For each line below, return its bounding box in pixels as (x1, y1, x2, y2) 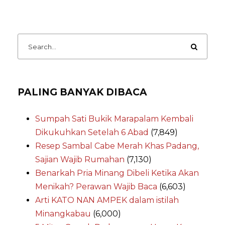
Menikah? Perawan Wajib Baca (35, 182, 157, 192)
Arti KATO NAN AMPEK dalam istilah (35, 195, 179, 205)
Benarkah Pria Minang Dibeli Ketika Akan (35, 168, 199, 178)
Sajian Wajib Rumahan (35, 155, 125, 165)
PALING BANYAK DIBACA (18, 86, 147, 98)
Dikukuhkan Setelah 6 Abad (35, 128, 149, 138)
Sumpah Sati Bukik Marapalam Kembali (35, 114, 193, 124)
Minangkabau (35, 209, 91, 219)
